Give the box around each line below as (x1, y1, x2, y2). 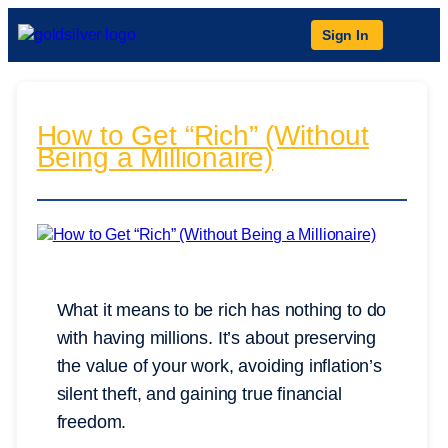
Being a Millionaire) (36, 142, 274, 174)
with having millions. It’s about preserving (56, 328, 377, 349)
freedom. (56, 412, 127, 433)
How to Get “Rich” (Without (36, 120, 370, 152)
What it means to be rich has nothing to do (56, 300, 387, 321)
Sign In (322, 27, 369, 43)
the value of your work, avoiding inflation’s (56, 356, 382, 377)
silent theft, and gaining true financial (56, 384, 342, 405)
